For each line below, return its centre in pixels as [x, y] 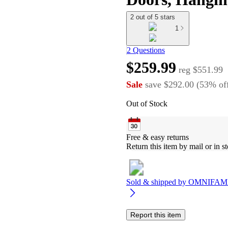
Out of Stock [147, 103]
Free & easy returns [158, 137]
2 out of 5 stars [153, 17]
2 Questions [146, 50]
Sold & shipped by [157, 182]
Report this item [156, 215]
